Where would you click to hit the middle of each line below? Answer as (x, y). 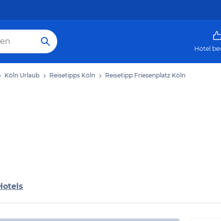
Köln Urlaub (22, 75)
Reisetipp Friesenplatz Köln (145, 75)
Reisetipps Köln (72, 75)
